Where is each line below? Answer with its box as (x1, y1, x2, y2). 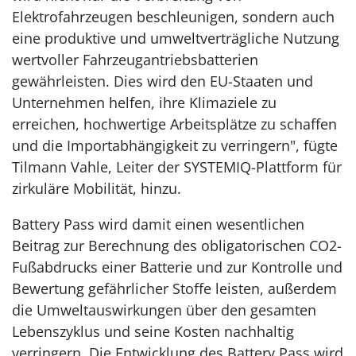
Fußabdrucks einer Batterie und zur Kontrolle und (12, 257, 342, 277)
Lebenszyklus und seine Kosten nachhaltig (12, 322, 294, 341)
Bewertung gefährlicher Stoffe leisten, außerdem (12, 279, 337, 298)
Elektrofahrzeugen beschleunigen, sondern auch (12, 7, 335, 26)
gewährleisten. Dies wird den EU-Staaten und (12, 72, 313, 91)
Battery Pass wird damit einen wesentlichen (12, 215, 304, 234)
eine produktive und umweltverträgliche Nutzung (12, 29, 339, 48)
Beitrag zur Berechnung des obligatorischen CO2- (12, 236, 342, 255)
